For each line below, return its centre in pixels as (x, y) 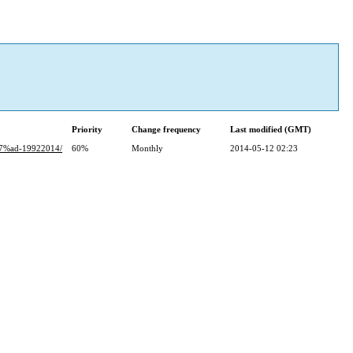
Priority (87, 130)
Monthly (147, 149)
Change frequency (166, 130)
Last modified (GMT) (271, 130)
